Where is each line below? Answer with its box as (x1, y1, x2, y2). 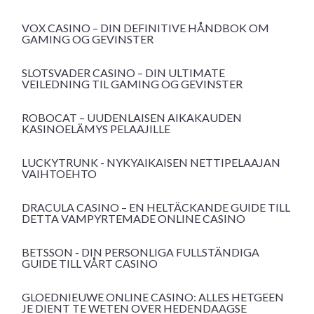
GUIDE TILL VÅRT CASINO (22, 257, 158, 271)
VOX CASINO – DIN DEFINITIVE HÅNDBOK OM (22, 21, 269, 35)
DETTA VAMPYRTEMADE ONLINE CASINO (22, 212, 245, 226)
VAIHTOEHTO (22, 167, 97, 181)
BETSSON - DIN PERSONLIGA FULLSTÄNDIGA (22, 245, 259, 259)
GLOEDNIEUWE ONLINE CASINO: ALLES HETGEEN (22, 290, 284, 304)
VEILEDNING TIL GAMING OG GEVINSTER (22, 77, 243, 91)
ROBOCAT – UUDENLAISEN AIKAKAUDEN (22, 111, 242, 125)
